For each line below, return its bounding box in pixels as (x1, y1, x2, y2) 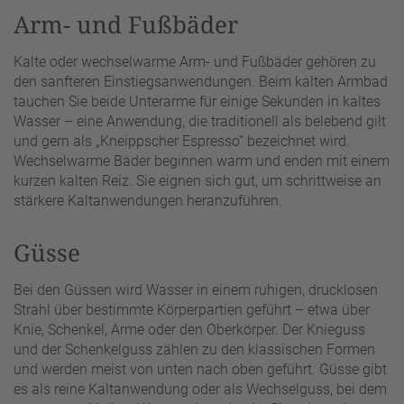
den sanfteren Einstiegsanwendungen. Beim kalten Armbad (14, 72, 388, 90)
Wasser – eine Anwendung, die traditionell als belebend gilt (14, 112, 386, 130)
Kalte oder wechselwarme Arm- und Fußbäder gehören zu (14, 52, 376, 70)
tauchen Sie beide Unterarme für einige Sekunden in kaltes (14, 92, 381, 110)
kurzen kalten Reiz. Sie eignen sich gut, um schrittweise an (14, 171, 381, 189)
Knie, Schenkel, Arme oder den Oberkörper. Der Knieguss (14, 320, 365, 338)
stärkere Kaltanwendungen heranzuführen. (14, 191, 282, 209)
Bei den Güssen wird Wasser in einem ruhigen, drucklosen (14, 280, 378, 298)
